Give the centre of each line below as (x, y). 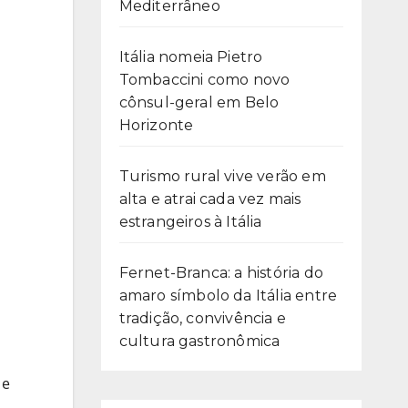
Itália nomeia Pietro (191, 57)
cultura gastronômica (199, 342)
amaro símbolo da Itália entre (228, 296)
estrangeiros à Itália (190, 222)
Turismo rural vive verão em (222, 177)
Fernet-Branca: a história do (221, 273)
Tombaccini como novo (204, 80)
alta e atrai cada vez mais (210, 199)
